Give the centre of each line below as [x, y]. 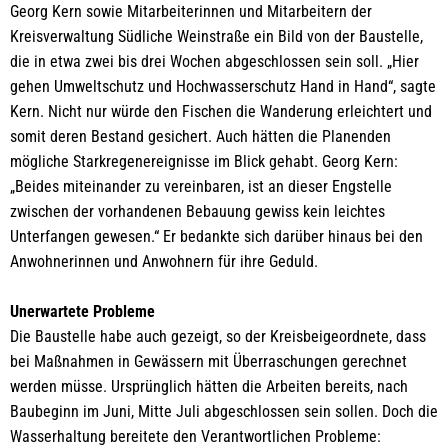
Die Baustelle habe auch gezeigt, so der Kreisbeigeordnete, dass [218, 336]
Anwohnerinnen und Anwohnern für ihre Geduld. [164, 261]
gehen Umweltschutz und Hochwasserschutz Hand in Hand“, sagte [223, 86]
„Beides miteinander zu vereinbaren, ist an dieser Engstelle [201, 186]
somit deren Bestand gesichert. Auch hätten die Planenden [200, 136]
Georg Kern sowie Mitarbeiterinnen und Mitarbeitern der [191, 11]
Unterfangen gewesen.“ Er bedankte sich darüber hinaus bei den [216, 236]
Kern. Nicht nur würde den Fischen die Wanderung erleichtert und [221, 111]
